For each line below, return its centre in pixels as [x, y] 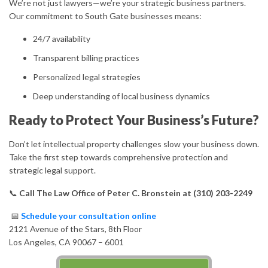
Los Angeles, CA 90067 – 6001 [66, 242]
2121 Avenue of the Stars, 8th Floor [75, 229]
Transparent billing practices [86, 58]
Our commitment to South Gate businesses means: [105, 16]
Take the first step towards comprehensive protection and [118, 157]
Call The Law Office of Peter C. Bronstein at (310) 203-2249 [136, 193]
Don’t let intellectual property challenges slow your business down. [134, 144]
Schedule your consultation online [89, 216]
